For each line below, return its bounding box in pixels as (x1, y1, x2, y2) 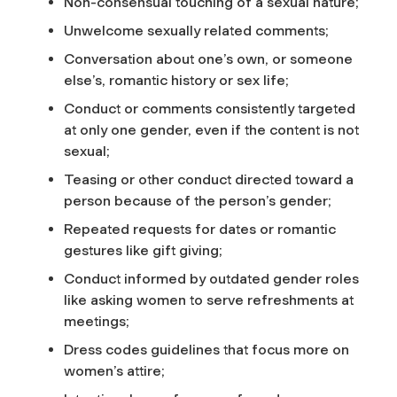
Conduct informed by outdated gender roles (64, 269, 359, 287)
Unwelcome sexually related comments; (64, 21, 329, 39)
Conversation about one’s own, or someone (64, 50, 353, 67)
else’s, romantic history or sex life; (64, 71, 289, 89)
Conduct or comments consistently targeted (64, 99, 355, 117)
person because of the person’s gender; (64, 191, 331, 209)
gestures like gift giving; (64, 241, 222, 259)
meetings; (64, 312, 129, 330)
